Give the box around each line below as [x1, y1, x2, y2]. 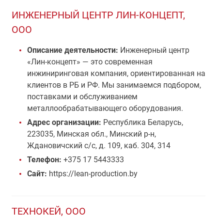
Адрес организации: [27, 118, 103, 127]
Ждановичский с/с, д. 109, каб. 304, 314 [27, 141, 170, 150]
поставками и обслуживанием [27, 92, 138, 101]
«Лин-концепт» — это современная [27, 57, 153, 66]
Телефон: [27, 155, 62, 164]
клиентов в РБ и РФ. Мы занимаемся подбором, [27, 80, 201, 90]
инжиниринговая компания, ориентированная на [27, 69, 205, 78]
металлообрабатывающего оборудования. [27, 104, 183, 113]
